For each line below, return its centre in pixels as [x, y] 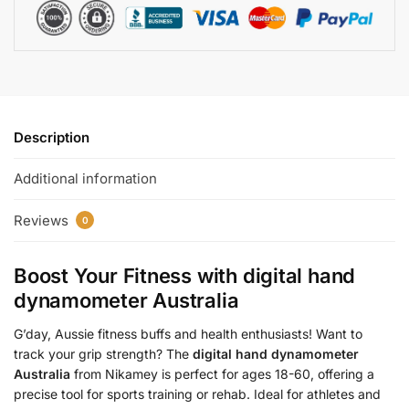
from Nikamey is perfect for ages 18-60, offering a [222, 373]
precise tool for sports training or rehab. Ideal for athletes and [197, 393]
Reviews [43, 220]
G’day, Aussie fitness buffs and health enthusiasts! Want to [188, 333]
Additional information [85, 179]
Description [52, 137]
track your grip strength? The [103, 353]
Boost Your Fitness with [128, 275]
